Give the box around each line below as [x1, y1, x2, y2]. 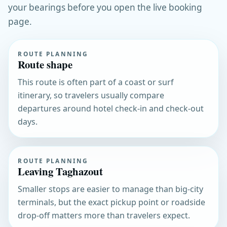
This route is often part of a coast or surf [18, 76, 174, 88]
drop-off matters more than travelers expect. [18, 209, 191, 221]
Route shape [18, 56, 73, 72]
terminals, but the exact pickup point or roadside [18, 196, 206, 208]
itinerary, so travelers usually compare [18, 89, 165, 101]
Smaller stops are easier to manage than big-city [18, 183, 204, 195]
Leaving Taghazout [18, 163, 103, 179]
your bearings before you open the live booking [8, 1, 202, 13]
